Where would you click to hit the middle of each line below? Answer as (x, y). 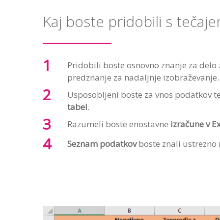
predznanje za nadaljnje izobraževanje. (143, 77)
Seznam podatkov (103, 144)
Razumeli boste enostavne (119, 124)
